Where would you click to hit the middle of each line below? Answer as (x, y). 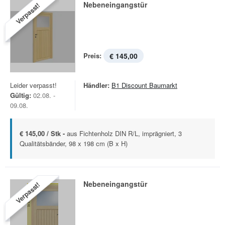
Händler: (96, 85)
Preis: (92, 55)
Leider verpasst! (33, 85)
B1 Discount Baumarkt (144, 85)
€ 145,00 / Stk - (43, 133)
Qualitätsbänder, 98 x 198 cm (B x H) (74, 143)
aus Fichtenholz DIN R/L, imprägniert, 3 (124, 133)
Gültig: (21, 95)
